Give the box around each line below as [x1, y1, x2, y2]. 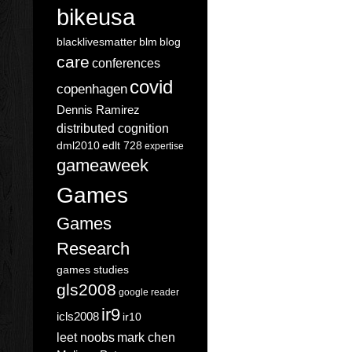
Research [57, 240, 130, 258]
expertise [145, 141, 184, 152]
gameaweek [57, 156, 148, 175]
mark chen [117, 330, 175, 344]
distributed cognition [57, 121, 169, 135]
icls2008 [57, 310, 99, 323]
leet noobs [57, 330, 115, 344]
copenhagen [57, 81, 127, 97]
